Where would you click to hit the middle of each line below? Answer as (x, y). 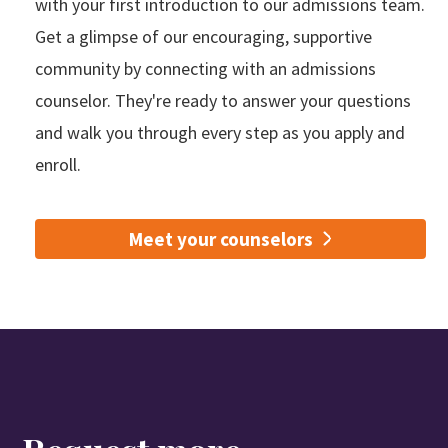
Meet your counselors (221, 238)
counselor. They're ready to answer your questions (222, 100)
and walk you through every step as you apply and (219, 132)
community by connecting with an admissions (205, 68)
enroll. (57, 164)
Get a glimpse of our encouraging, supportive (203, 36)
